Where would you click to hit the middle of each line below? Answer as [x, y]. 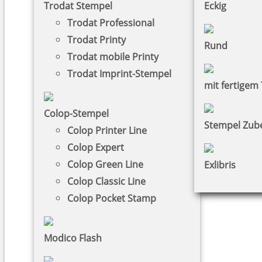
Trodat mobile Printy [113, 56]
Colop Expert [96, 147]
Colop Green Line [105, 164]
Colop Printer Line [107, 130]
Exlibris [220, 165]
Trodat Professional [111, 23]
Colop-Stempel [76, 113]
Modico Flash [73, 238]
